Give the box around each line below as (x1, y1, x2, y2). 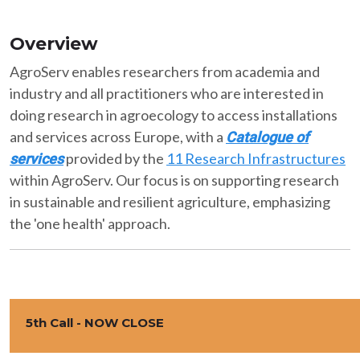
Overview (10, 33, 103, 55)
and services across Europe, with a (10, 128, 226, 146)
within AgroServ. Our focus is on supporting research (10, 171, 339, 190)
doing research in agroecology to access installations (10, 106, 337, 125)
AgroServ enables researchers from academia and (10, 63, 320, 81)
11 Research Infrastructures (166, 149, 346, 168)
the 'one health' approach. (10, 215, 173, 233)
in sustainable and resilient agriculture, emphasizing (10, 193, 330, 211)
